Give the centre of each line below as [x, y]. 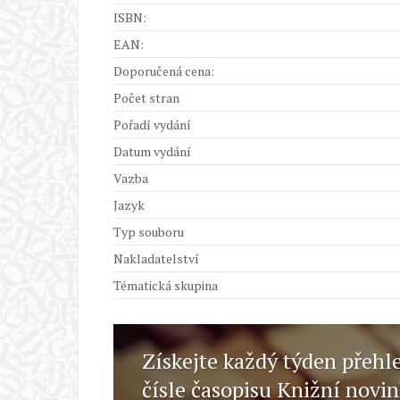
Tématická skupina [166, 285]
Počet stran [146, 98]
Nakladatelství [156, 258]
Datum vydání [152, 151]
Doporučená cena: [164, 71]
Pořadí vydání [152, 125]
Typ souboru [149, 232]
